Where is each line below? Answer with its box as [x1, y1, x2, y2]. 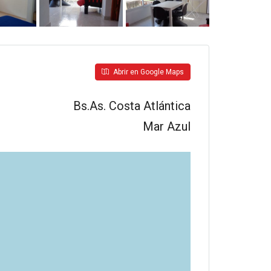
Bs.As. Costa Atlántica [73, 99, 191, 113]
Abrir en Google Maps [111, 68, 184, 76]
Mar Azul [143, 119, 191, 134]
